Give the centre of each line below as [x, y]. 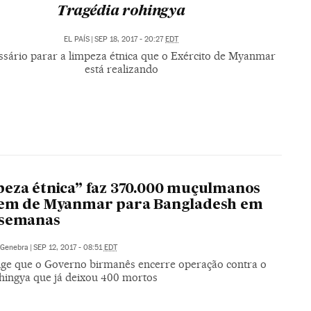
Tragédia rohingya [121, 11]
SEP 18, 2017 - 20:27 [130, 40]
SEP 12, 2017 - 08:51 [68, 247]
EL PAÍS [77, 40]
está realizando [121, 69]
